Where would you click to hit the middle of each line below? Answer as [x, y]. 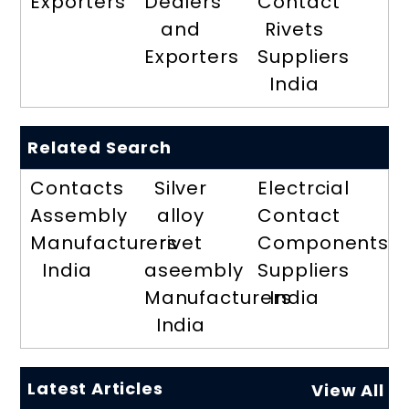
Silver [181, 188]
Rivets [294, 29]
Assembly [79, 215]
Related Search [100, 147]
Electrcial [304, 188]
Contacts [77, 188]
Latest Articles [95, 388]
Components [324, 242]
